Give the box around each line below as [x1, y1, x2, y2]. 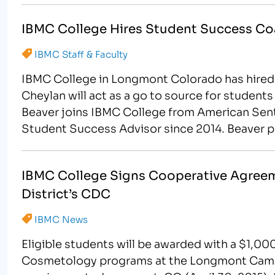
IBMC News [34, 211, 88, 225]
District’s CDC [21, 183, 110, 202]
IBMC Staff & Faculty [34, 47, 128, 61]
